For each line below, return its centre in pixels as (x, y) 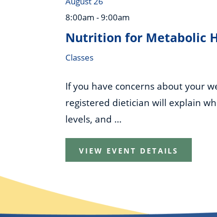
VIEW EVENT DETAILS (129, 150)
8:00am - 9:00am (98, 17)
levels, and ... (94, 119)
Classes (80, 58)
